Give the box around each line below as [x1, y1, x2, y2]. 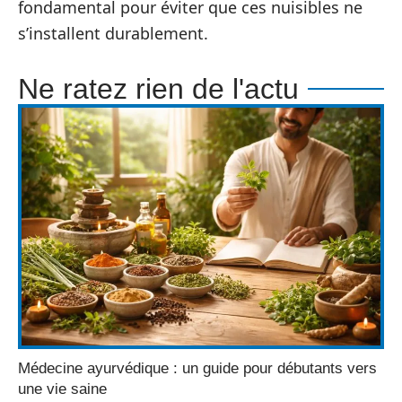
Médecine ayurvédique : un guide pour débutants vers [18, 360, 377, 378]
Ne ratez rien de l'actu [18, 73, 299, 105]
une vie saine [18, 380, 107, 398]
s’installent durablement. [18, 22, 208, 44]
